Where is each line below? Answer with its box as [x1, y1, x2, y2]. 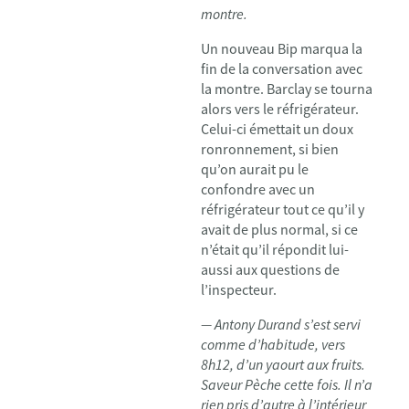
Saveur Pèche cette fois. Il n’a [201, 375, 372, 393]
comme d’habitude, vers [201, 335, 345, 353]
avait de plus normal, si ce [201, 220, 358, 238]
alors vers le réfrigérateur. [201, 100, 359, 118]
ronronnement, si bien [201, 140, 339, 158]
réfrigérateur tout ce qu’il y [201, 200, 364, 218]
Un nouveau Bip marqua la [201, 39, 362, 58]
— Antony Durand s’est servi [201, 315, 361, 333]
